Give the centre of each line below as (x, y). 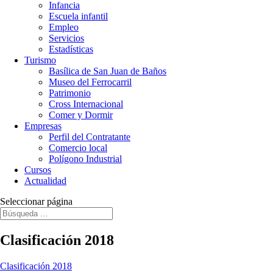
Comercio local (78, 148)
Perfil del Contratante (90, 137)
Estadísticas (71, 49)
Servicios (66, 38)
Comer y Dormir (81, 115)
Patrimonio (70, 93)
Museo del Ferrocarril (90, 82)
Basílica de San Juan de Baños (108, 71)
